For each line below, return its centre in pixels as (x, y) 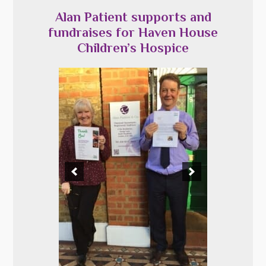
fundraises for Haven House (133, 32)
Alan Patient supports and (133, 17)
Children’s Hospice (133, 47)
